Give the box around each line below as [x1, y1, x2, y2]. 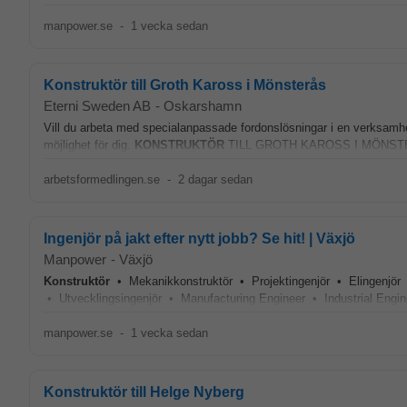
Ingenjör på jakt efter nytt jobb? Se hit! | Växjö [44, 231, 355, 246]
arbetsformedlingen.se [44, 173, 160, 186]
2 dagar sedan [177, 173, 253, 186]
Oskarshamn [164, 98, 242, 114]
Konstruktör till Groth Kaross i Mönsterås [44, 77, 326, 93]
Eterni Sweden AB [44, 98, 151, 114]
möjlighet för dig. [44, 138, 134, 152]
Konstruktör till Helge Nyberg [44, 384, 244, 400]
